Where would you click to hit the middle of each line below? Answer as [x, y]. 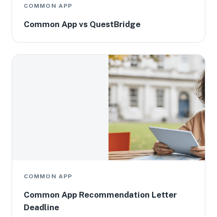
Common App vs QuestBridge [82, 24]
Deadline [41, 207]
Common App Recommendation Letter [100, 195]
